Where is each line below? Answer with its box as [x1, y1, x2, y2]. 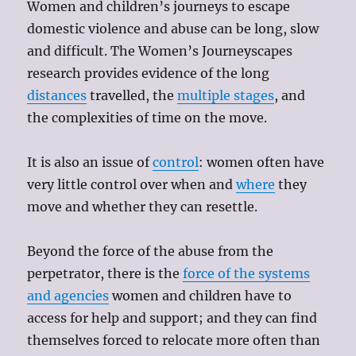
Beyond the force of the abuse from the [27, 243, 274, 260]
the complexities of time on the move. [27, 110, 268, 126]
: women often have [199, 154, 325, 171]
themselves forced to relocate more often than [27, 332, 321, 349]
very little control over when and [27, 176, 237, 193]
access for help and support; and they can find [27, 310, 318, 327]
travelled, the [87, 87, 178, 104]
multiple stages [177, 87, 275, 104]
